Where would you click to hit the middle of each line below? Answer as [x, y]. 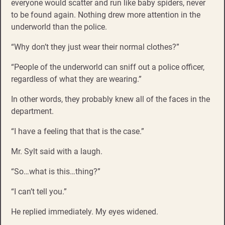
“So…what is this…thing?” [56, 172]
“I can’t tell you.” [39, 192]
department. [32, 111]
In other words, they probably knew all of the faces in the [110, 99]
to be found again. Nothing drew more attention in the [106, 15]
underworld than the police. [59, 27]
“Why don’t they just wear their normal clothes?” [95, 47]
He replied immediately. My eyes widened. [85, 212]
